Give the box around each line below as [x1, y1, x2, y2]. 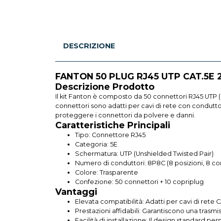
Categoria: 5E [75, 140, 117, 148]
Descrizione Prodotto [55, 81, 154, 92]
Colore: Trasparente [75, 168, 138, 176]
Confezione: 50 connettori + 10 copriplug [75, 178, 204, 185]
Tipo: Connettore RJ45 [75, 131, 146, 139]
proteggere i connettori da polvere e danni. [55, 111, 195, 119]
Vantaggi [55, 186, 97, 197]
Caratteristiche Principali [55, 119, 170, 130]
